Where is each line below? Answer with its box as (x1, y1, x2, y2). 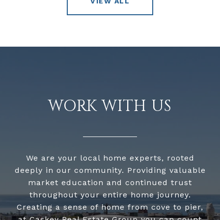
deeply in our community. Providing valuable (14, 165, 206, 175)
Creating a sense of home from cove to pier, (17, 202, 203, 212)
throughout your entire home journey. (29, 190, 191, 200)
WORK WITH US (48, 96, 172, 117)
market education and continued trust (28, 178, 192, 188)
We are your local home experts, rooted (26, 153, 194, 163)
